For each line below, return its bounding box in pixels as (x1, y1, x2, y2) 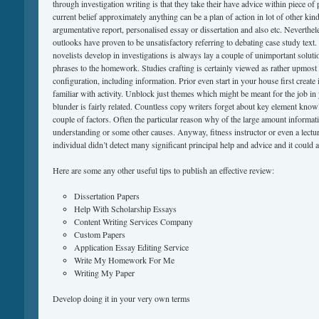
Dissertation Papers (74, 190, 140, 202)
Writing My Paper (74, 267, 135, 278)
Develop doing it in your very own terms (53, 293, 190, 304)
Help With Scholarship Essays (74, 203, 177, 214)
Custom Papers (74, 229, 125, 240)
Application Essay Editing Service (74, 241, 189, 253)
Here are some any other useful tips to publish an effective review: (53, 164, 274, 176)
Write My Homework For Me (74, 254, 174, 266)
